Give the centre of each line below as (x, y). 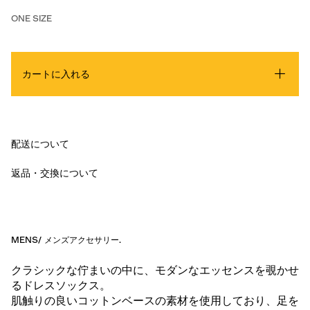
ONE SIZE (31, 19)
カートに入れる (56, 74)
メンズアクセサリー (82, 240)
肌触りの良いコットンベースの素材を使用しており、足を (155, 301)
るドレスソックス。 (61, 285)
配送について (40, 144)
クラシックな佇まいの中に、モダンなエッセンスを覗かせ (155, 270)
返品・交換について (55, 173)
